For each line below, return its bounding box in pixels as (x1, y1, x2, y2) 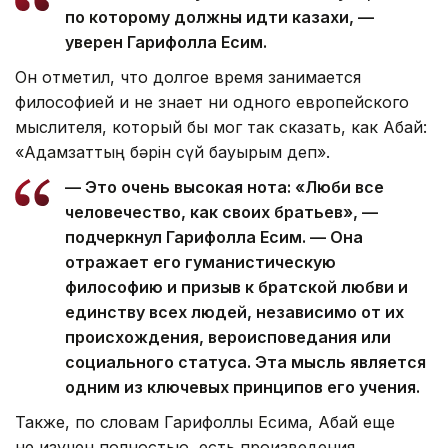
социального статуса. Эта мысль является (65, 352, 426, 373)
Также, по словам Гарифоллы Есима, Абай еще (15, 412, 395, 433)
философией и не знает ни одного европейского (15, 92, 409, 113)
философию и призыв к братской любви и (65, 277, 408, 298)
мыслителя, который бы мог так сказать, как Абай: (15, 117, 427, 138)
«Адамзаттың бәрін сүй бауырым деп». (15, 142, 330, 163)
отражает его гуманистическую (65, 252, 336, 273)
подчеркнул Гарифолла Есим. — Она (65, 227, 363, 248)
